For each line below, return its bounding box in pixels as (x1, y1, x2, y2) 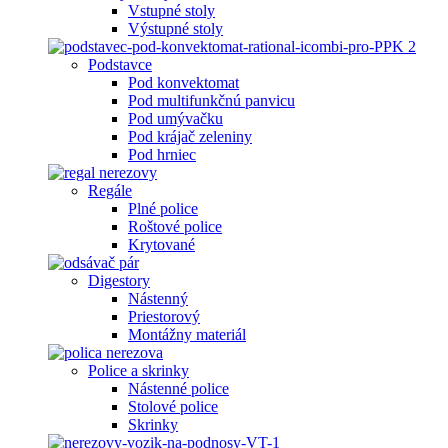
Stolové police (128, 398, 218, 415)
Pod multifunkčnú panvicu (128, 92, 295, 109)
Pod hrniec (128, 146, 196, 163)
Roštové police (128, 218, 222, 235)
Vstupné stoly (128, 2, 215, 19)
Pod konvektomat (128, 74, 239, 91)
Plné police (128, 200, 198, 217)
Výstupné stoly (128, 20, 223, 37)
